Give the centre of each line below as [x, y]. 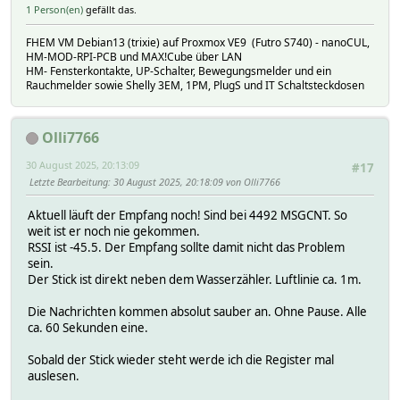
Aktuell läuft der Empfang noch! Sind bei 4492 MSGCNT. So [187, 215]
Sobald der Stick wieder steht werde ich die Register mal [181, 359]
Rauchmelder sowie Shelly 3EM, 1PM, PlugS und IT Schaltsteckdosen [195, 85]
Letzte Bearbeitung [69, 181]
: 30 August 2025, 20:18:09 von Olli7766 [194, 181]
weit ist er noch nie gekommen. [114, 231]
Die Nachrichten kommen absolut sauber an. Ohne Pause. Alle [197, 311]
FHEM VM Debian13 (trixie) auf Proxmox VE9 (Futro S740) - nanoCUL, [198, 42]
